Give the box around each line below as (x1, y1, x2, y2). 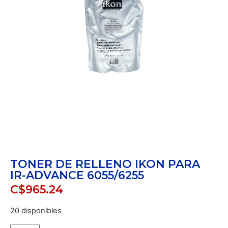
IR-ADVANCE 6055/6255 (10, 168, 144, 182)
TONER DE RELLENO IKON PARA (10, 157, 200, 171)
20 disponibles (10, 206, 62, 216)
